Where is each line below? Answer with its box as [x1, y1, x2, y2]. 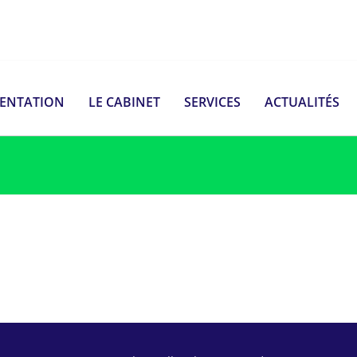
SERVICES [184, 93, 241, 111]
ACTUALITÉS [265, 93, 339, 111]
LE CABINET [88, 93, 160, 111]
